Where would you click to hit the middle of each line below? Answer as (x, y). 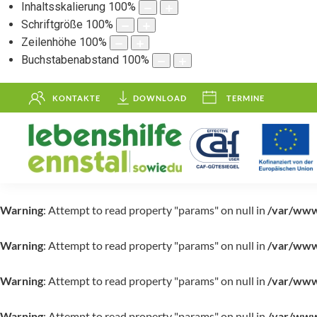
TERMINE (246, 98)
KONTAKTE (76, 98)
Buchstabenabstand (70, 60)
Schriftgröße (52, 25)
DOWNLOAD (160, 98)
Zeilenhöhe (49, 42)
